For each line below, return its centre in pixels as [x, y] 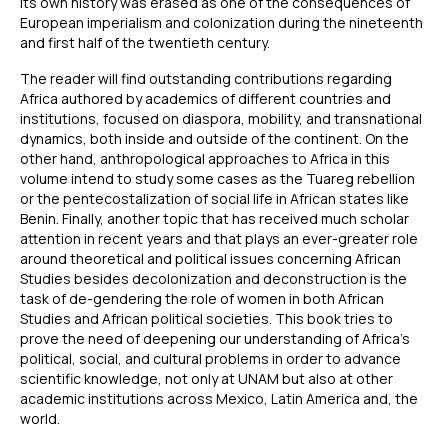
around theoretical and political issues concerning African [210, 258]
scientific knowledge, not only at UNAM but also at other [206, 378]
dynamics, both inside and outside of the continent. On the [214, 138]
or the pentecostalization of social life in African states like [214, 198]
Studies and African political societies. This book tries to [206, 318]
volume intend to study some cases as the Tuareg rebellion [217, 178]
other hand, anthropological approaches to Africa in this [205, 158]
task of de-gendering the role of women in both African [202, 298]
